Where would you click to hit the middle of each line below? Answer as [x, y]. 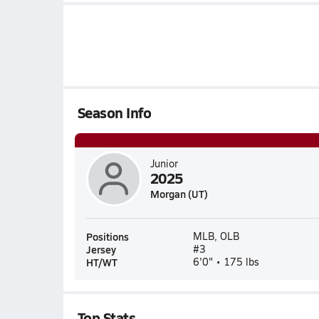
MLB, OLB [216, 236]
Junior [164, 163]
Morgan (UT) [179, 194]
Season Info [114, 113]
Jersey [101, 249]
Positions [107, 236]
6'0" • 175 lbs [226, 262]
